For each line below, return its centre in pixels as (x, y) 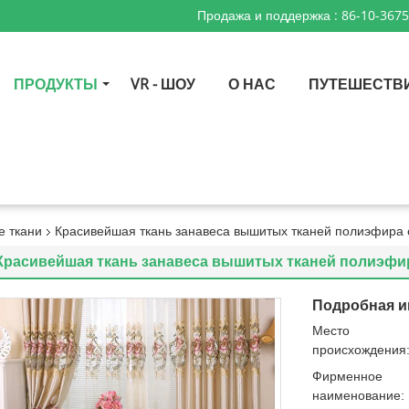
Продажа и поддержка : (269, 16)
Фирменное (347, 376)
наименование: (358, 395)
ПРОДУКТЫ (56, 84)
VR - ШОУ (163, 84)
